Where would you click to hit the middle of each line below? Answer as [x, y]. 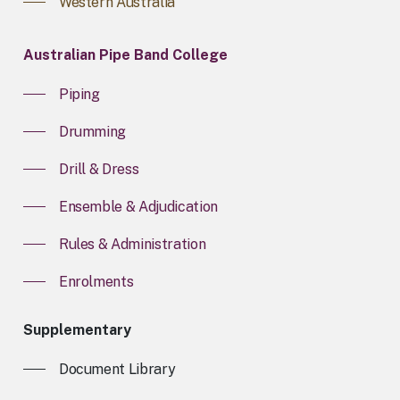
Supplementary [77, 329]
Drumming [92, 131]
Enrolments [96, 281]
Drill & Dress [99, 169]
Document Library [117, 369]
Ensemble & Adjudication [138, 206]
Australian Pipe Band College [125, 54]
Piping [79, 94]
